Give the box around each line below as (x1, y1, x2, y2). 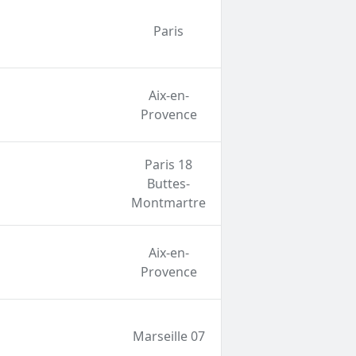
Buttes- (147, 175, 191, 193)
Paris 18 (145, 156, 193, 174)
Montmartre (131, 194, 207, 212)
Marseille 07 (132, 327, 205, 346)
